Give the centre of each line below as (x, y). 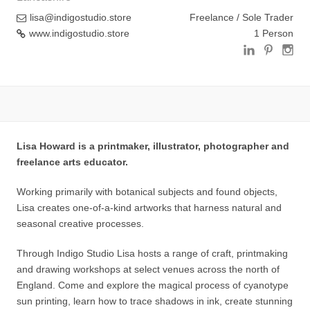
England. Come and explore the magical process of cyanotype (153, 285)
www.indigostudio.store (79, 33)
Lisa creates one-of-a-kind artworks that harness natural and (149, 207)
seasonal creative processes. (80, 223)
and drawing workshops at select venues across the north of (148, 269)
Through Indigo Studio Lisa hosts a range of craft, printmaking (152, 253)
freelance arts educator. (72, 162)
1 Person (274, 33)
